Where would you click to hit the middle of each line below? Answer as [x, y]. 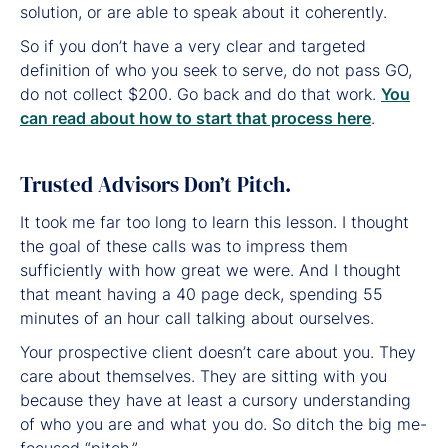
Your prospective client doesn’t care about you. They [218, 351]
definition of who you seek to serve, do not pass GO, [216, 69]
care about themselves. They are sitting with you [203, 375]
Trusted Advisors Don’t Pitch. [155, 184]
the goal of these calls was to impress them [184, 245]
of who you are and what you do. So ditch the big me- [223, 423]
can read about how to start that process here [195, 117]
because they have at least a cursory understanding [215, 399]
